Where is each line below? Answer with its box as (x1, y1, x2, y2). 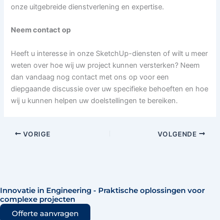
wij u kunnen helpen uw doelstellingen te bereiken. (11, 96, 178, 105)
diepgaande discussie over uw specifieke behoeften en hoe (11, 84, 209, 93)
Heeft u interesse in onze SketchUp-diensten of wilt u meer (11, 49, 208, 58)
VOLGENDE (158, 130, 199, 138)
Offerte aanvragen (12, 208, 79, 218)
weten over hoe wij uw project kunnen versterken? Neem (11, 60, 200, 70)
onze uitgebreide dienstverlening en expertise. (11, 2, 165, 11)
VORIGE (21, 130, 51, 138)
